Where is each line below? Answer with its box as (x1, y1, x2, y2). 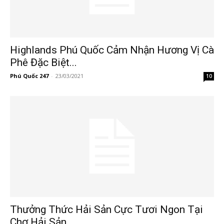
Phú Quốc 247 (10, 72, 48, 80)
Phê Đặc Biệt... (10, 56, 77, 69)
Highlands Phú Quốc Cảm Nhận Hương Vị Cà (10, 44, 214, 56)
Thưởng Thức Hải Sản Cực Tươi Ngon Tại (10, 203, 203, 215)
